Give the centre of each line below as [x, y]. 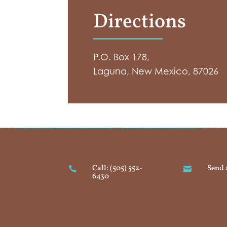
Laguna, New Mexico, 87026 [156, 71]
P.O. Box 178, [122, 57]
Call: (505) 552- [117, 169]
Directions [140, 23]
